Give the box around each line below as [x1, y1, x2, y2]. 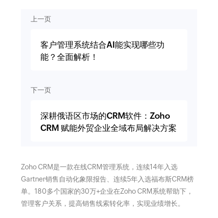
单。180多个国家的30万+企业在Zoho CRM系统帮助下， [20, 187, 193, 196]
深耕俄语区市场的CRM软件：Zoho [40, 111, 170, 121]
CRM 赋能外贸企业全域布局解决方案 [40, 123, 177, 133]
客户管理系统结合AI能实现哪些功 [40, 40, 164, 50]
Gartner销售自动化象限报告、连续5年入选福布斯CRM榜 [20, 175, 194, 183]
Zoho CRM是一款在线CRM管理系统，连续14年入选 [20, 163, 178, 171]
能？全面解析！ [40, 52, 98, 62]
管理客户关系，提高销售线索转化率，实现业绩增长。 [20, 200, 184, 208]
